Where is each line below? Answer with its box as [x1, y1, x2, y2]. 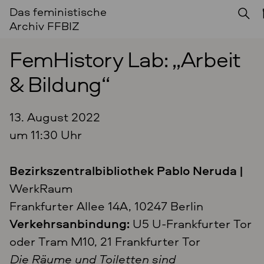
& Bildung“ [9, 68, 110, 100]
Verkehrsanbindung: [9, 214, 130, 233]
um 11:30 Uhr [9, 125, 82, 143]
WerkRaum [9, 179, 72, 197]
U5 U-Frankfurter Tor [129, 214, 252, 233]
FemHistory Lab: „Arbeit [9, 43, 241, 75]
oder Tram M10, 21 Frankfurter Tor [9, 232, 200, 250]
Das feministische [9, 3, 107, 19]
